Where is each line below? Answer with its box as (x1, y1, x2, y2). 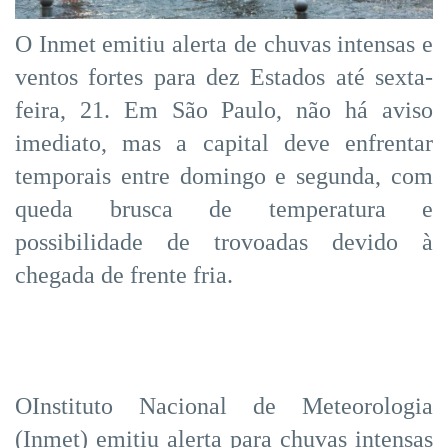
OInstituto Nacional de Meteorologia (15, 392, 433, 419)
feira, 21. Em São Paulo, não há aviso (15, 96, 433, 123)
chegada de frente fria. (15, 261, 233, 288)
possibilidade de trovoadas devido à (15, 228, 433, 255)
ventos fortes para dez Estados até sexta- (15, 63, 433, 90)
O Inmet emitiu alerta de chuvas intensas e (15, 30, 433, 57)
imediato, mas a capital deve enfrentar (15, 129, 433, 156)
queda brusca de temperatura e (15, 195, 433, 222)
